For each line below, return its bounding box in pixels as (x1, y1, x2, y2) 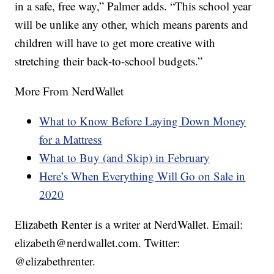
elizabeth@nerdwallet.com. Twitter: (15, 235, 180, 251)
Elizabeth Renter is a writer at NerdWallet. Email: (15, 217, 243, 232)
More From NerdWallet (15, 83, 124, 99)
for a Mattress (39, 131, 102, 147)
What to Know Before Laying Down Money (39, 113, 246, 129)
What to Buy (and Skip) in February (39, 150, 210, 166)
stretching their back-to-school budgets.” (15, 53, 203, 69)
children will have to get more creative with (15, 35, 216, 51)
